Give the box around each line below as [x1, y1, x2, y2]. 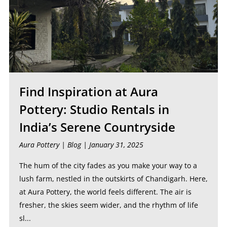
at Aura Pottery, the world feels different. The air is [19, 187, 192, 197]
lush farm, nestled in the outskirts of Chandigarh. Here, [19, 174, 208, 183]
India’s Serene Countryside [19, 119, 175, 135]
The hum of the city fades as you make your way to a [19, 161, 197, 170]
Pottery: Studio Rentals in [19, 101, 169, 118]
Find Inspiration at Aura [19, 83, 158, 100]
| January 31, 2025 [81, 140, 143, 149]
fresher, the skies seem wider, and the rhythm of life [19, 200, 198, 210]
